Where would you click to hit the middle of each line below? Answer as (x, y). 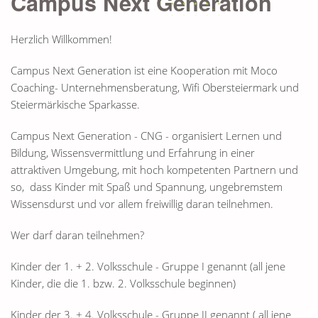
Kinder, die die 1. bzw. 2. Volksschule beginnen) (123, 283)
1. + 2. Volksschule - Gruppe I (134, 266)
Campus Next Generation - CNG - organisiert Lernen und (146, 136)
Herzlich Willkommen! (61, 39)
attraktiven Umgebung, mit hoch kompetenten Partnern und (154, 170)
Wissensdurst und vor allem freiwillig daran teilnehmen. (142, 204)
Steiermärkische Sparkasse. (75, 104)
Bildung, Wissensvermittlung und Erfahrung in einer (133, 153)
